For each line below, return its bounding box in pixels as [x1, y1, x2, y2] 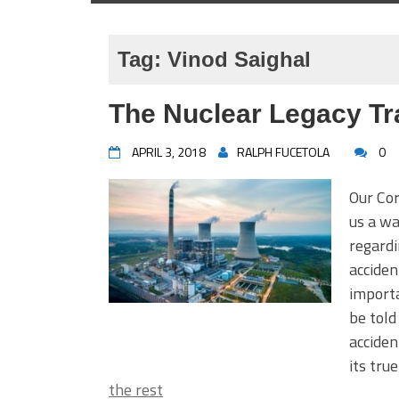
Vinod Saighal [167, 47, 311, 71]
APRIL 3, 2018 [132, 142, 206, 161]
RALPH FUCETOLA [237, 142, 330, 161]
